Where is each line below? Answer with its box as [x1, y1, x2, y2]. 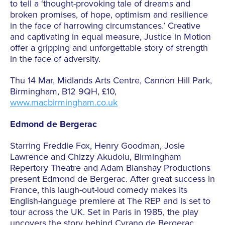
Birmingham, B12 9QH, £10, [10, 86, 117, 97]
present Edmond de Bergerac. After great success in [10, 173, 215, 185]
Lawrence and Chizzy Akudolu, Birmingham [10, 151, 181, 163]
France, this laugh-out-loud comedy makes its [10, 184, 187, 196]
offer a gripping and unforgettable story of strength [10, 42, 208, 54]
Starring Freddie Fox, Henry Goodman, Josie [10, 140, 185, 152]
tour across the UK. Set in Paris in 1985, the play [10, 206, 198, 218]
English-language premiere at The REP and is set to [10, 195, 210, 207]
